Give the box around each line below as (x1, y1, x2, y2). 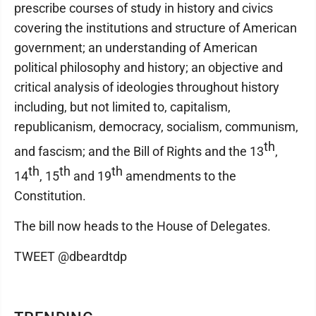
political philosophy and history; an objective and (14, 60, 283, 75)
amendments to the (123, 169, 236, 183)
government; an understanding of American (14, 40, 257, 55)
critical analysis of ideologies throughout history (14, 80, 279, 95)
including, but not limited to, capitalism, (14, 99, 231, 114)
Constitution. (14, 188, 86, 203)
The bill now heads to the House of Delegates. (14, 219, 271, 233)
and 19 (71, 169, 111, 183)
